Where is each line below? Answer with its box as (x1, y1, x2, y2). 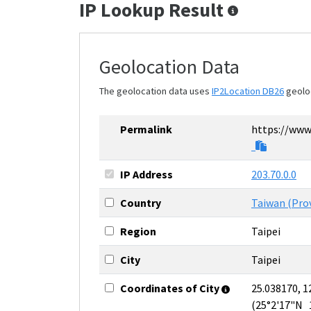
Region (120, 224, 156, 238)
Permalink (120, 122, 172, 136)
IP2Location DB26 (212, 85, 284, 97)
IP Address (120, 167, 173, 181)
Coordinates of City (120, 281, 221, 295)
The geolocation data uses (99, 85, 212, 97)
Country (120, 196, 161, 210)
